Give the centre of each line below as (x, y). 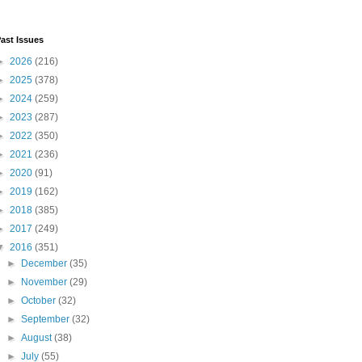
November (46, 282)
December (46, 264)
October (40, 301)
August (38, 338)
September (47, 320)
